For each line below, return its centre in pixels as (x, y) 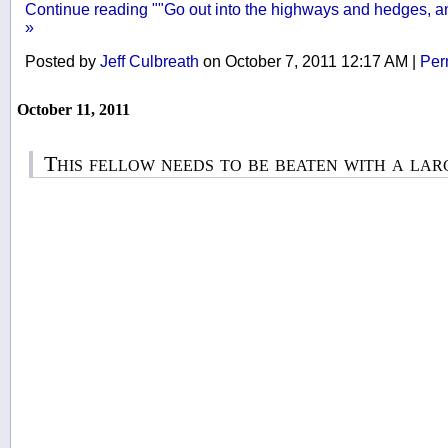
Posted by (62, 61)
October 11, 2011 (73, 109)
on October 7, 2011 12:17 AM (305, 61)
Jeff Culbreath (149, 61)
